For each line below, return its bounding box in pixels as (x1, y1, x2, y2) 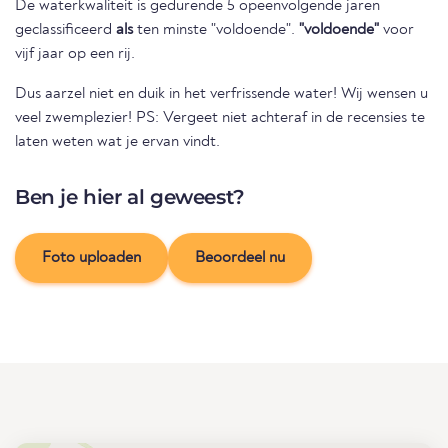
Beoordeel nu (195, 250, 285, 267)
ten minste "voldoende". (133, 22, 299, 39)
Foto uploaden (42, 250, 141, 267)
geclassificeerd (15, 22, 116, 39)
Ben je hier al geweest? (15, 185, 245, 210)
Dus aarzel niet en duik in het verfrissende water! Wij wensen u (15, 86, 428, 103)
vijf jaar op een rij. (15, 46, 135, 63)
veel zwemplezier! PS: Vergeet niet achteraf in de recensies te (15, 110, 425, 127)
